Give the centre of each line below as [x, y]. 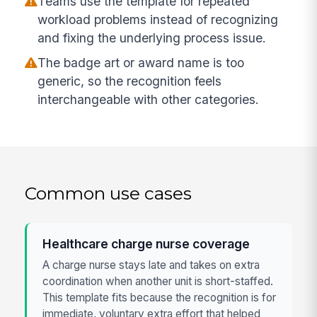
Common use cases [109, 194]
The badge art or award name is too [141, 62]
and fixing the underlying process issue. [152, 38]
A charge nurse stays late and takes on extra [151, 265]
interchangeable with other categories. [149, 99]
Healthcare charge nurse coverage [146, 244]
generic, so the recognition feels [130, 81]
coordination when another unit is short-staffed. [158, 281]
